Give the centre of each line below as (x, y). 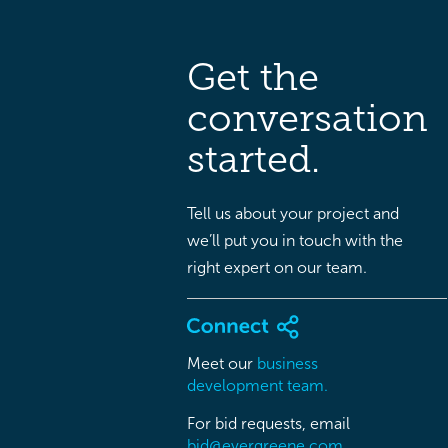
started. (253, 159)
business (287, 363)
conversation (307, 118)
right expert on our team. (277, 267)
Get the (253, 77)
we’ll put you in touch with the (295, 240)
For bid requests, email (268, 423)
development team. (257, 385)
